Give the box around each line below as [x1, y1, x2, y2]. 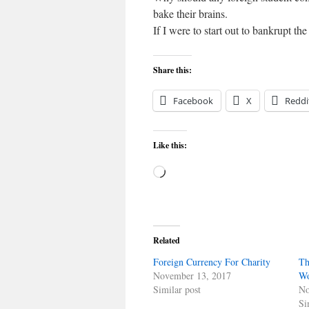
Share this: [153, 64, 192, 76]
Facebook [173, 94, 213, 107]
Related [153, 235, 180, 246]
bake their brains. [153, 6, 228, 21]
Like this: [153, 139, 187, 151]
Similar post [153, 283, 201, 296]
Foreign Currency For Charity [153, 255, 270, 268]
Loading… [165, 166, 212, 180]
